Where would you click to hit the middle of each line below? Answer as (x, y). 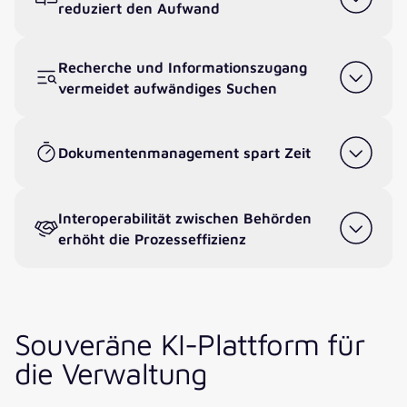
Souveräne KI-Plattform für (189, 344)
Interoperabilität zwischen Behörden (185, 217)
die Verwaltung (111, 373)
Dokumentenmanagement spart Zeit (184, 153)
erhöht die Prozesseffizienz (152, 238)
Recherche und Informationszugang (183, 66)
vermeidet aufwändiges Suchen (168, 87)
